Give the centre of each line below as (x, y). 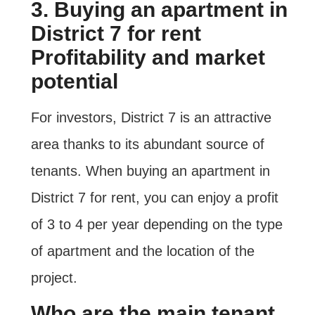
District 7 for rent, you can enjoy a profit (154, 198)
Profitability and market (148, 58)
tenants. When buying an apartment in (150, 171)
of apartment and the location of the (142, 251)
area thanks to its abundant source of (147, 144)
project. (54, 278)
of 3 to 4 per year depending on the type (156, 225)
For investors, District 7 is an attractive (151, 118)
